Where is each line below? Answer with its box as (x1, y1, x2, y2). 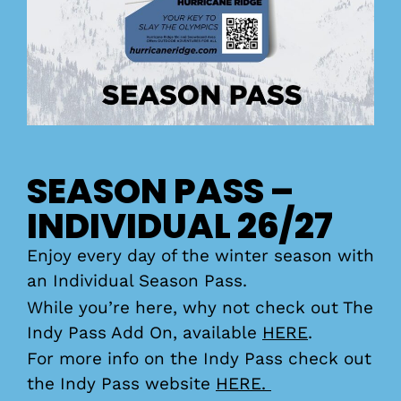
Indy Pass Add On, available (27, 321, 262, 343)
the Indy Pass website (27, 373, 216, 394)
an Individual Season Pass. (27, 270, 247, 291)
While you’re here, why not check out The (27, 296, 373, 318)
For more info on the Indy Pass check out (27, 348, 371, 369)
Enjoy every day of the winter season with (27, 245, 374, 266)
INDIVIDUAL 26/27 (27, 201, 333, 251)
